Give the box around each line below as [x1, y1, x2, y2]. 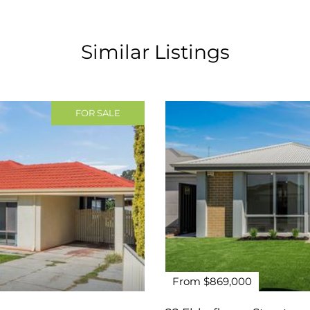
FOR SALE [75, 107, 120, 118]
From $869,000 [172, 274, 252, 288]
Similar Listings [80, 39, 230, 64]
